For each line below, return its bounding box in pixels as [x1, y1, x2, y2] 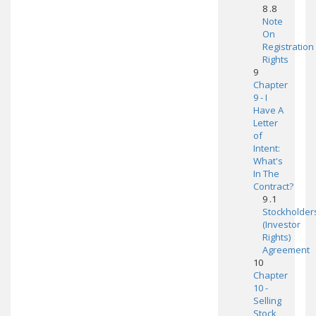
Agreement [262, 243, 310, 256]
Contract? [253, 180, 293, 193]
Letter [253, 116, 278, 129]
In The [253, 167, 279, 180]
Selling [253, 294, 281, 307]
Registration [262, 40, 314, 53]
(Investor [262, 218, 300, 231]
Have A [253, 104, 284, 116]
